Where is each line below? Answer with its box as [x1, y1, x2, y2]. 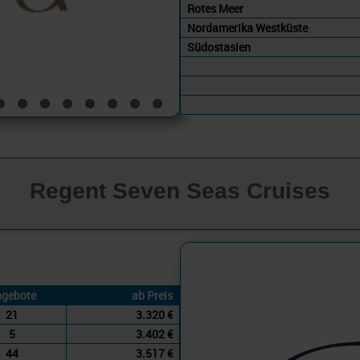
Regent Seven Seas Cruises [30, 178, 330, 203]
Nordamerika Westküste [187, 20, 308, 35]
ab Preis [132, 288, 173, 303]
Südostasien [187, 39, 251, 55]
